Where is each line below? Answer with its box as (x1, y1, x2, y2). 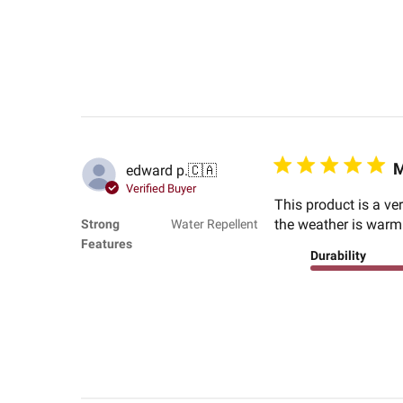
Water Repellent (170, 217, 258, 232)
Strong (80, 217, 120, 232)
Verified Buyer (125, 181, 196, 195)
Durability (309, 248, 366, 264)
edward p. (125, 161, 188, 179)
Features (80, 237, 132, 252)
